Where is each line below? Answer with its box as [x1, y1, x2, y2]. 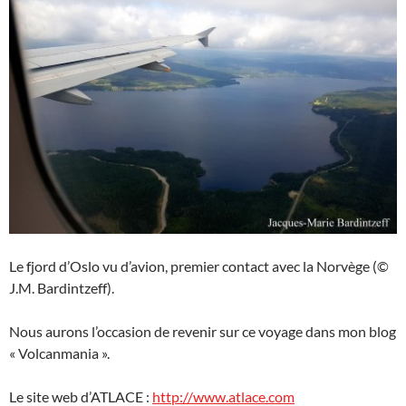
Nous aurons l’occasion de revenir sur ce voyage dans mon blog [9, 323, 396, 341]
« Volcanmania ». [9, 344, 110, 362]
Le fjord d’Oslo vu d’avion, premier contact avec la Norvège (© [9, 257, 389, 275]
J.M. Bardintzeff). [9, 279, 114, 297]
